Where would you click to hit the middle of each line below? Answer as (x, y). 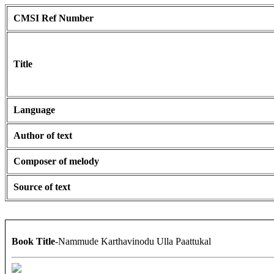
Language (34, 110)
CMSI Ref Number (54, 18)
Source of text (42, 187)
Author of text (43, 136)
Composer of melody (56, 161)
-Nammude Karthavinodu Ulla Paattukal (133, 242)
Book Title (33, 242)
